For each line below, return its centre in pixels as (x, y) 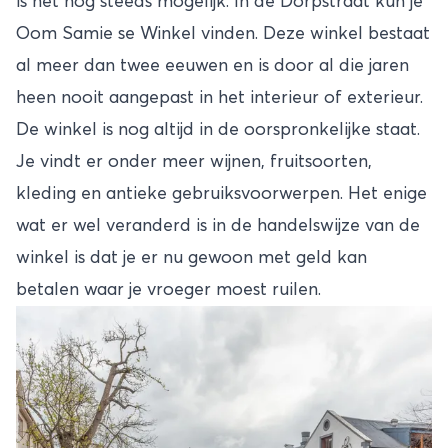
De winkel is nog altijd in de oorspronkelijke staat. (218, 129)
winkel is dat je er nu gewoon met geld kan (191, 257)
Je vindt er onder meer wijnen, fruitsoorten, (194, 161)
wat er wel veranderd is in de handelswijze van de (218, 225)
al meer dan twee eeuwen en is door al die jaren (212, 65)
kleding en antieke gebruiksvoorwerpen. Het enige (221, 193)
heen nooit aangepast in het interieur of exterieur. (219, 97)
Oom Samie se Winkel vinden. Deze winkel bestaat (223, 33)
